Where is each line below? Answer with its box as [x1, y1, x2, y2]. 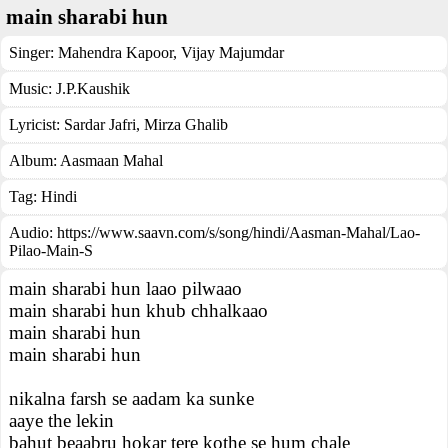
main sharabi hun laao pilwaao [9, 278, 242, 299]
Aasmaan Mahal [60, 152, 163, 169]
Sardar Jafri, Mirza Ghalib [64, 116, 228, 133]
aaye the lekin [9, 410, 114, 431]
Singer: [9, 44, 58, 61]
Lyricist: [9, 116, 64, 133]
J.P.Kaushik [56, 80, 130, 97]
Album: [9, 152, 60, 169]
